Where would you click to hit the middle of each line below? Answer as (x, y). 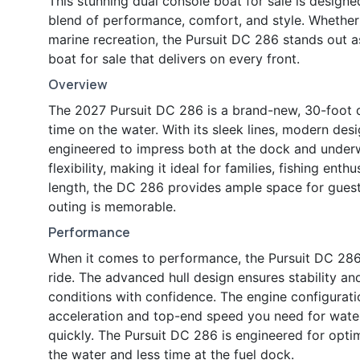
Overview (78, 85)
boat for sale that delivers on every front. (174, 59)
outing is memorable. (112, 207)
